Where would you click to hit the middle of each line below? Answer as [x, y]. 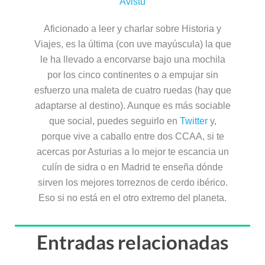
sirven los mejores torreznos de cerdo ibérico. [132, 182]
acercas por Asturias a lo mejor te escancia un [132, 151]
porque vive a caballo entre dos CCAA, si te [132, 136]
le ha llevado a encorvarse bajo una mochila [132, 59]
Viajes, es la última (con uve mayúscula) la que [132, 44]
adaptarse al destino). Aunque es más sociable [132, 105]
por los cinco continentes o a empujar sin [132, 75]
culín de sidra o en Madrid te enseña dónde [132, 167]
